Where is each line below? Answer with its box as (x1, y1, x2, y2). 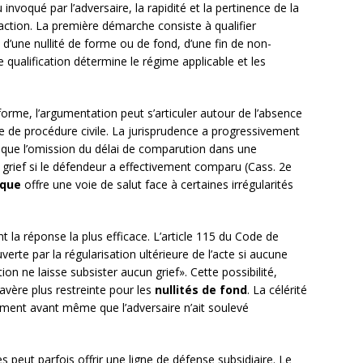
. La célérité (247, 282, 307, 298)
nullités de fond (155, 282, 247, 298)
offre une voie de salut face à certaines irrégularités (21, 177, 293, 193)
